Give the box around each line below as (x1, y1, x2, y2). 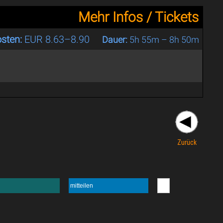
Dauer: (102, 34, 128, 45)
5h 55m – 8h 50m (127, 34, 200, 45)
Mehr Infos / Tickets (78, 8, 199, 25)
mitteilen (70, 182, 94, 190)
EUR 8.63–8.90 (22, 33, 93, 45)
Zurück (177, 138, 197, 146)
